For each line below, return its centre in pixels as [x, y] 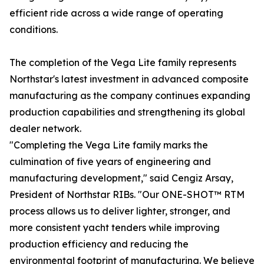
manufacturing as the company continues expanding [130, 96]
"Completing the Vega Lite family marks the [109, 145]
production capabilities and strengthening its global [127, 112]
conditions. [34, 30]
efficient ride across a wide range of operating [116, 13]
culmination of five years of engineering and [110, 162]
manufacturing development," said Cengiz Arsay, [121, 178]
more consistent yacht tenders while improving [115, 228]
